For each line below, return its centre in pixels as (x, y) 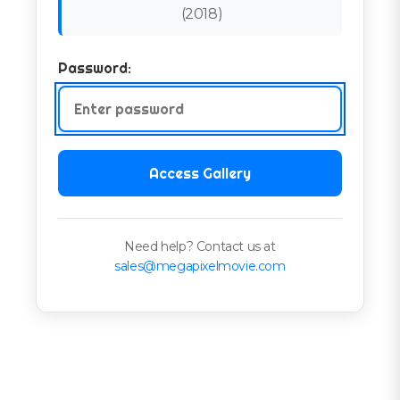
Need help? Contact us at (200, 246)
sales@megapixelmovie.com (200, 266)
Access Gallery (200, 173)
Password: (95, 67)
